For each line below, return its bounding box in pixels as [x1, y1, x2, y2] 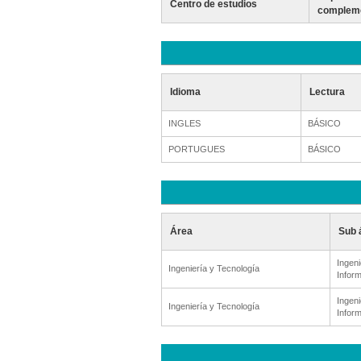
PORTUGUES [168, 144, 225, 154]
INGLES [168, 118, 201, 128]
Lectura [309, 86, 345, 98]
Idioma [169, 86, 201, 98]
